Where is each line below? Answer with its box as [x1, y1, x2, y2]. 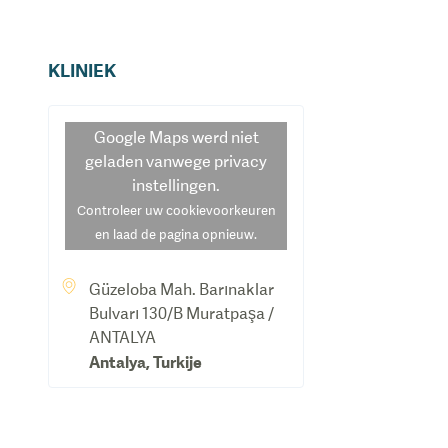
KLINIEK [48, 60, 116, 81]
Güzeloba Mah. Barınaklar [89, 280, 274, 299]
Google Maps [93, 128, 189, 147]
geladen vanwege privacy [85, 152, 267, 171]
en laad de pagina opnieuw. [95, 227, 257, 242]
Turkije [153, 352, 202, 372]
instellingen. [132, 176, 220, 195]
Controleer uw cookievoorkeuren [76, 203, 276, 218]
